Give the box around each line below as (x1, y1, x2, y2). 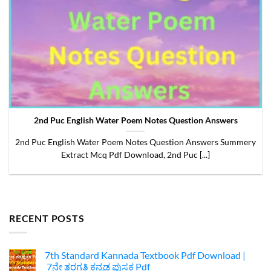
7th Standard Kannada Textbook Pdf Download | (45, 249, 246, 261)
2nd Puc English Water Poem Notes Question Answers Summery (15, 137, 256, 148)
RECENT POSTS (9, 212, 85, 224)
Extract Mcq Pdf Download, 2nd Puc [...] (61, 150, 210, 160)
